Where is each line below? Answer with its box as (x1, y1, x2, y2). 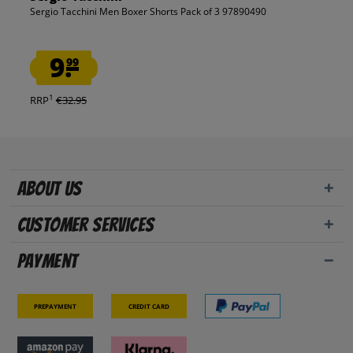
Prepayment (33, 299, 76, 313)
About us (17, 178, 82, 200)
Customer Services (17, 214, 154, 236)
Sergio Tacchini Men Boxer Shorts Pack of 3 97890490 (29, 5, 266, 19)
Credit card (128, 299, 169, 313)
